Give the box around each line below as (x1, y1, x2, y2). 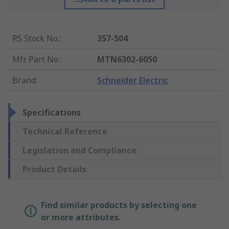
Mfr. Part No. (12, 54, 60, 65)
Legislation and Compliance (22, 145, 136, 156)
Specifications (22, 107, 81, 119)
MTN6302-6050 (97, 54, 157, 65)
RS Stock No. (12, 33, 59, 44)
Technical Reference (22, 126, 107, 138)
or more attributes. (41, 212, 121, 223)
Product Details (22, 164, 86, 175)
